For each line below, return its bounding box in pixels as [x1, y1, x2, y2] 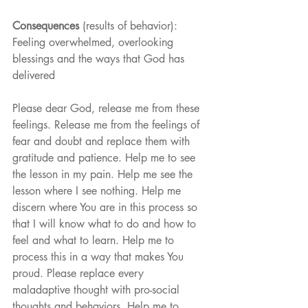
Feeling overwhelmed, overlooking [12, 35, 177, 50]
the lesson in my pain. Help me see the [12, 167, 196, 182]
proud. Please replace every [12, 266, 147, 281]
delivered [12, 68, 55, 83]
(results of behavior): [79, 19, 181, 34]
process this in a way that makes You [12, 250, 187, 265]
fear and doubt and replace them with [12, 134, 193, 149]
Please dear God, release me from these [12, 101, 203, 116]
